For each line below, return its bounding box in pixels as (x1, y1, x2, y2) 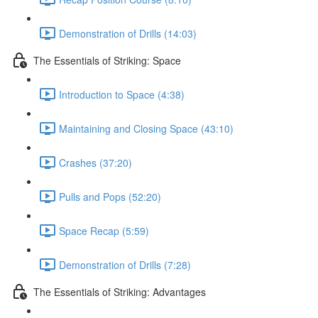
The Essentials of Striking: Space (33, 53, 181, 67)
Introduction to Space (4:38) (59, 87, 185, 102)
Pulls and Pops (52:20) (59, 189, 161, 204)
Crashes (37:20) (59, 155, 132, 170)
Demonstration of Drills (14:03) (59, 26, 197, 40)
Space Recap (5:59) (59, 223, 149, 238)
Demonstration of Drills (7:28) (59, 257, 191, 272)
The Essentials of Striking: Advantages (33, 284, 206, 299)
